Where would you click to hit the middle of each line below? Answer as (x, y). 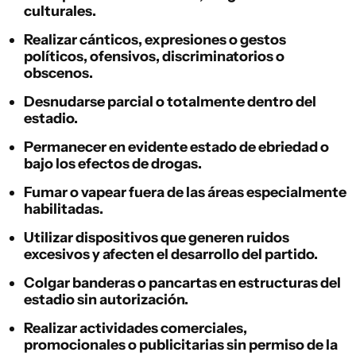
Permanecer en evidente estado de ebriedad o (176, 147)
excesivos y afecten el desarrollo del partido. (171, 255)
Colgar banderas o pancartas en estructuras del (182, 283)
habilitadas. (64, 209)
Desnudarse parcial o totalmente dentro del (170, 102)
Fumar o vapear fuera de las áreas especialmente (185, 193)
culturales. (60, 12)
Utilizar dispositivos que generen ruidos (157, 238)
